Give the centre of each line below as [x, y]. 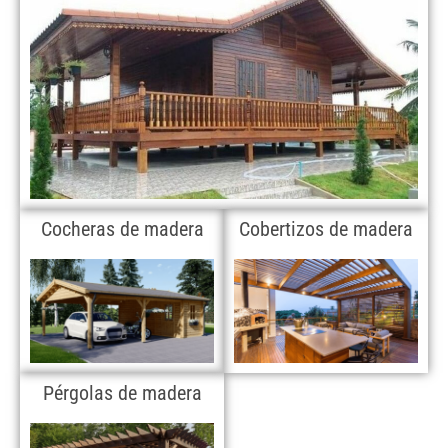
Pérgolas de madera [122, 392]
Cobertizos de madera [326, 229]
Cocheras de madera [122, 229]
